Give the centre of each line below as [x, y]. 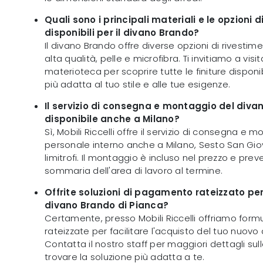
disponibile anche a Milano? [112, 119]
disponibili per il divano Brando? [122, 32]
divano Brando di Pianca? [107, 205]
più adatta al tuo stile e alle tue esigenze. [137, 84]
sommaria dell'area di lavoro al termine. [134, 170]
